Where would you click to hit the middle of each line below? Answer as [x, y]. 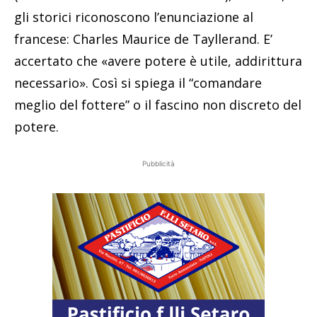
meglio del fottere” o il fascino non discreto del [158, 105]
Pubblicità [158, 164]
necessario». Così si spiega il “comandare [138, 83]
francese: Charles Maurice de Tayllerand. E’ [143, 39]
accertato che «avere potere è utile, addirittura [158, 61]
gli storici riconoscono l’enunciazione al [134, 17]
